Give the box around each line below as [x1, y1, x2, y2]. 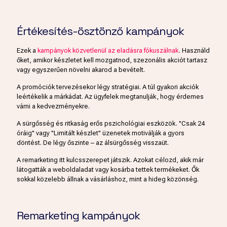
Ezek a [17, 47, 37, 55]
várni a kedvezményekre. [17, 102, 90, 110]
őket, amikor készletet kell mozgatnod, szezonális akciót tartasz [17, 56, 207, 64]
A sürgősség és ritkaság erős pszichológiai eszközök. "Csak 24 [17, 120, 205, 128]
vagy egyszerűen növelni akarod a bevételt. [17, 66, 145, 74]
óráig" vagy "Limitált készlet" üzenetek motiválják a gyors [17, 129, 184, 137]
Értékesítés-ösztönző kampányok [17, 24, 184, 39]
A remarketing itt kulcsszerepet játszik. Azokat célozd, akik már [17, 156, 204, 164]
